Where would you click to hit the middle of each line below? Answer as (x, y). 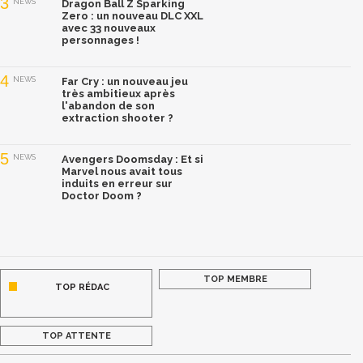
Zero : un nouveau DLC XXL (132, 16)
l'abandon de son (108, 106)
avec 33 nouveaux (109, 28)
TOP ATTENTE (76, 336)
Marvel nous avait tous (122, 172)
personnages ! (100, 41)
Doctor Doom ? (102, 196)
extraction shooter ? (117, 118)
